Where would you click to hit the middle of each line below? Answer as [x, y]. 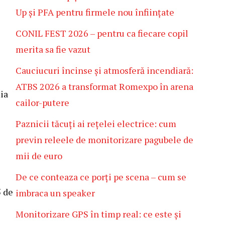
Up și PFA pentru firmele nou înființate [95, 12]
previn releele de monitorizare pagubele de [104, 140]
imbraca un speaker [55, 193]
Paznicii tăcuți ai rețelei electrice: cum [96, 124]
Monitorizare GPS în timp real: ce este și [98, 214]
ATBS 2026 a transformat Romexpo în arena [104, 86]
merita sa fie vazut [53, 49]
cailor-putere [42, 102]
